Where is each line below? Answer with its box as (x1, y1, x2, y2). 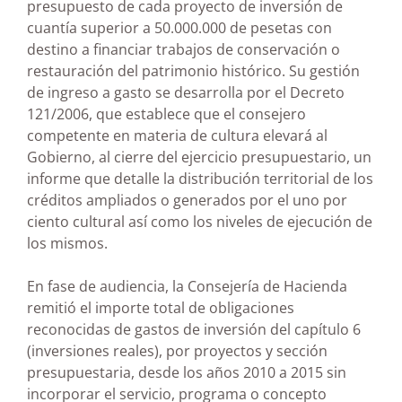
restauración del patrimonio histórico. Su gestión (27, 61, 360, 82)
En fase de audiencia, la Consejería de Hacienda (27, 276, 347, 297)
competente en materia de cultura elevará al (27, 126, 328, 146)
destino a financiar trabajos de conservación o (27, 39, 340, 60)
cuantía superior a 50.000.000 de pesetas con (27, 18, 332, 39)
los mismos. (27, 233, 108, 254)
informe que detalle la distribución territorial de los (27, 169, 373, 189)
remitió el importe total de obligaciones (27, 298, 294, 319)
